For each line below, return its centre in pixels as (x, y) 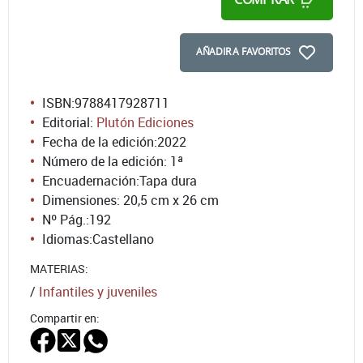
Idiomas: (67, 239)
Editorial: (69, 122)
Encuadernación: (91, 180)
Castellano (123, 239)
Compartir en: (65, 318)
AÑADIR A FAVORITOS (243, 51)
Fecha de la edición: (100, 141)
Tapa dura (168, 180)
